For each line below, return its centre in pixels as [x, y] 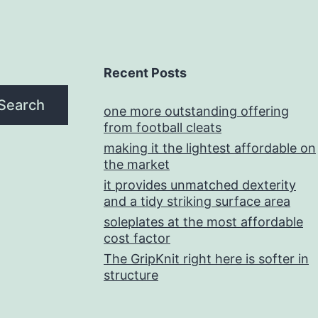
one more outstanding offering [196, 111]
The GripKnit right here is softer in [206, 259]
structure [131, 275]
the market [137, 165]
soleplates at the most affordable [203, 222]
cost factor [137, 238]
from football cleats [163, 128]
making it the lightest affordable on [210, 148]
